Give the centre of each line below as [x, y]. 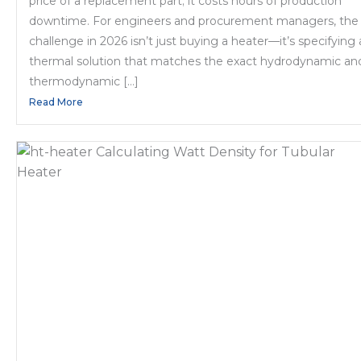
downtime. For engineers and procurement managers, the [194, 21]
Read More [56, 102]
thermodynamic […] [84, 81]
